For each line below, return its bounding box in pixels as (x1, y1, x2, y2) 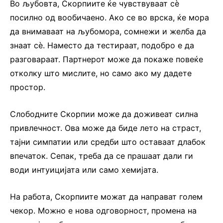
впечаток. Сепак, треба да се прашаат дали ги (10, 150, 193, 161)
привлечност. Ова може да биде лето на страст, (10, 122, 201, 133)
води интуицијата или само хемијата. (10, 164, 158, 175)
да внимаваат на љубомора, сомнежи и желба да (10, 26, 206, 36)
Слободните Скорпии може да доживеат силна (10, 109, 198, 119)
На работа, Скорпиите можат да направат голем (10, 191, 203, 202)
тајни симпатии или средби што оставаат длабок (10, 136, 206, 147)
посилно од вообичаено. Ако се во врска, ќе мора (10, 12, 209, 22)
